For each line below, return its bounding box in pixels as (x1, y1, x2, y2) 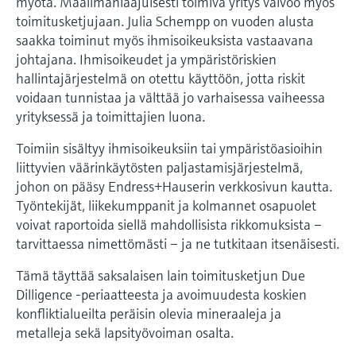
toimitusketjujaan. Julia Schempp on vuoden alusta (16, 11, 314, 30)
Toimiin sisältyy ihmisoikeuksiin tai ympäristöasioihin (16, 138, 323, 157)
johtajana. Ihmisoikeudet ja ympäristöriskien (16, 49, 277, 68)
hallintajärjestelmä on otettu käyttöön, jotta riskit (16, 68, 305, 87)
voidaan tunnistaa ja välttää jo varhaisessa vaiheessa (16, 87, 325, 106)
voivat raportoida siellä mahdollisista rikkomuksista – (16, 215, 322, 234)
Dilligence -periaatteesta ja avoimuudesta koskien (16, 284, 307, 304)
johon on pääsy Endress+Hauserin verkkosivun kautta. (16, 176, 332, 195)
